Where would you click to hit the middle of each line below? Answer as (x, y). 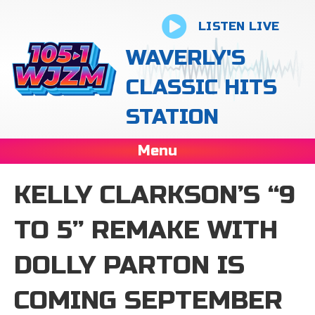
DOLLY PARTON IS (129, 265)
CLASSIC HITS (202, 87)
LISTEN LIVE (239, 26)
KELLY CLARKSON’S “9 (155, 195)
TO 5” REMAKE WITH (146, 230)
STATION (173, 117)
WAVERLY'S (186, 58)
